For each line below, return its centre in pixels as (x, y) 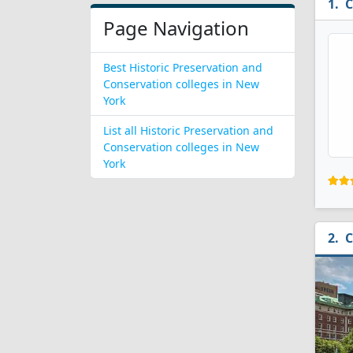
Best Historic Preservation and (183, 67)
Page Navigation (176, 28)
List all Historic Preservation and (188, 130)
